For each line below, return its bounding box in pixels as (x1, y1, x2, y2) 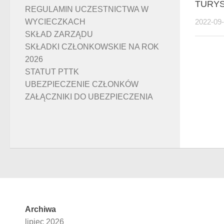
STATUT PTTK (25, 67, 79, 76)
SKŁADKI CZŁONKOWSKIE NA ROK (25, 42, 159, 51)
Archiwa (25, 205, 56, 214)
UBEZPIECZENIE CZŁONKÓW (25, 80, 138, 89)
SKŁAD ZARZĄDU (25, 30, 93, 39)
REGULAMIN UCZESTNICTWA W (25, 5, 148, 14)
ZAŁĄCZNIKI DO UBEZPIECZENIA (25, 92, 153, 101)
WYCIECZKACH (25, 17, 85, 26)
